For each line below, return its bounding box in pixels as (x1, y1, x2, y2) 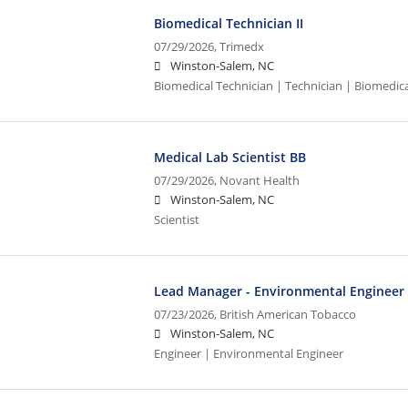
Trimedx (219, 38, 265, 55)
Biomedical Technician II (154, 14, 304, 32)
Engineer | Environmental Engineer (154, 345, 344, 362)
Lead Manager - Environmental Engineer (154, 281, 405, 300)
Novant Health (219, 172, 301, 189)
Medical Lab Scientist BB (154, 148, 307, 166)
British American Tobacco (219, 306, 357, 322)
